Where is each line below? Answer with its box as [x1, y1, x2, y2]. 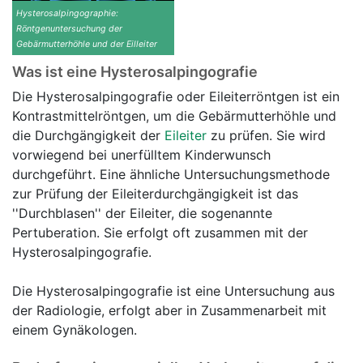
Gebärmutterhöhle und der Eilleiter [16, 39, 157, 50]
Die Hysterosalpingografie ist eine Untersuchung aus [12, 283, 335, 300]
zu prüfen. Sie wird [207, 127, 326, 144]
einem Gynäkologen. [12, 322, 137, 339]
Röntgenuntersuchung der [16, 23, 122, 35]
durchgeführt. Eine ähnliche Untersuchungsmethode [12, 166, 330, 183]
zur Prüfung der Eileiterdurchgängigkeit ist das [12, 186, 298, 203]
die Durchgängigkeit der [12, 127, 164, 144]
